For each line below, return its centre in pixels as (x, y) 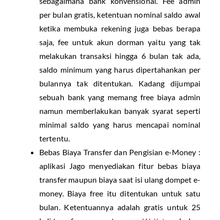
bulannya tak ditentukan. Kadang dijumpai (120, 83)
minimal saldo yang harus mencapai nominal (120, 124)
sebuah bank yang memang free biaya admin (120, 97)
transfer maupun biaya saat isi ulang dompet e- (120, 179)
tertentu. (55, 138)
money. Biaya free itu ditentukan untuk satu (120, 193)
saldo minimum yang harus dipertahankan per (120, 69)
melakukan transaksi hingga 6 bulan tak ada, (120, 55)
